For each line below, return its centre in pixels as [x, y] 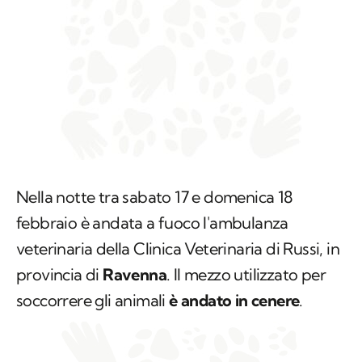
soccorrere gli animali [93, 301]
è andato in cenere [234, 301]
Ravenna [135, 275]
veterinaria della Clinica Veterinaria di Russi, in [178, 249]
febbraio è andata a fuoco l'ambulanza [152, 223]
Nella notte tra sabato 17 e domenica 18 [155, 197]
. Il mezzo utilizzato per [246, 275]
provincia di [60, 275]
